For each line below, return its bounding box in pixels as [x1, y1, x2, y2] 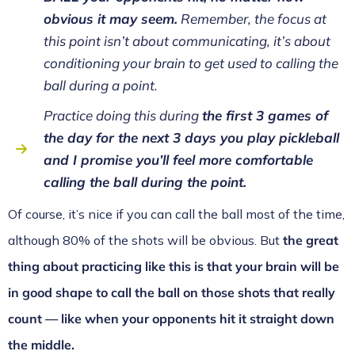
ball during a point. [44, 77, 158, 94]
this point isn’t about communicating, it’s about [44, 32, 330, 49]
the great [283, 232, 338, 248]
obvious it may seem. [44, 10, 177, 27]
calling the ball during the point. [44, 174, 246, 190]
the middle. [8, 337, 74, 353]
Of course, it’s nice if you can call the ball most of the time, [8, 206, 345, 222]
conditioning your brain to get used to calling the [44, 55, 338, 71]
